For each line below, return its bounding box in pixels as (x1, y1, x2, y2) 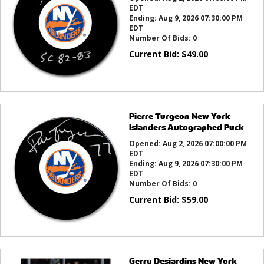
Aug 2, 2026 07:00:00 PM (162, 138, 247, 148)
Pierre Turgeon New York (128, 110, 230, 121)
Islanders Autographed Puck (128, 121, 244, 133)
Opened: (128, 138, 163, 148)
